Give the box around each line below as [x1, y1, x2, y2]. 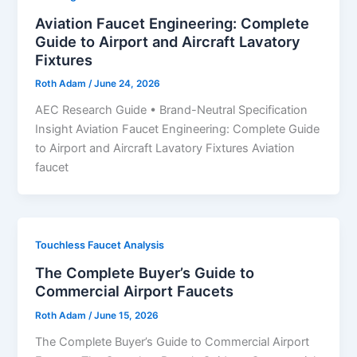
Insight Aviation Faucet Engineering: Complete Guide [35, 122, 320, 137]
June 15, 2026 [94, 309, 159, 321]
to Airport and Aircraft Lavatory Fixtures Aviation [35, 141, 296, 156]
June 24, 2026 [94, 78, 161, 90]
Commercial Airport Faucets [35, 281, 234, 300]
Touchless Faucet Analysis [35, 239, 165, 252]
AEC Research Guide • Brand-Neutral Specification [35, 103, 308, 118]
